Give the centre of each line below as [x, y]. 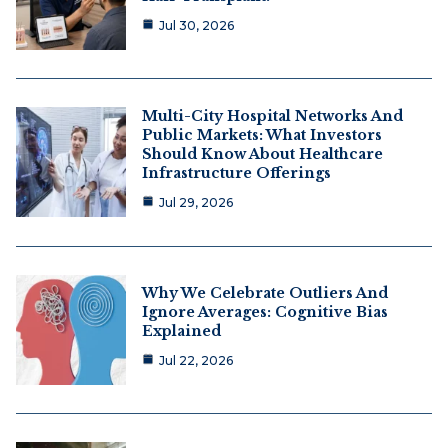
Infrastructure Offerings [236, 172]
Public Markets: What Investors [262, 134]
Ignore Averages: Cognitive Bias [265, 311]
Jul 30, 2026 [196, 25]
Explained [181, 330]
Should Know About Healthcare [262, 153]
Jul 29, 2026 [196, 202]
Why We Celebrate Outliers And [265, 292]
